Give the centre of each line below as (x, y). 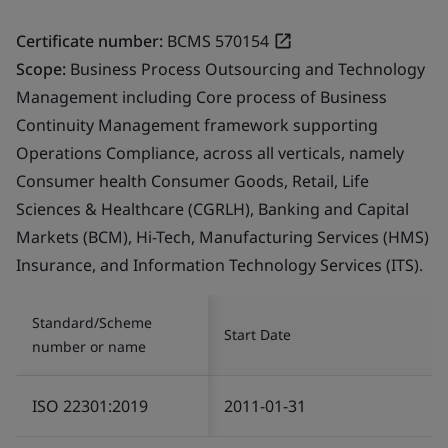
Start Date (257, 334)
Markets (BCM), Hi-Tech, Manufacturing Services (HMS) (222, 236)
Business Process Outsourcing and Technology (247, 68)
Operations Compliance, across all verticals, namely (210, 152)
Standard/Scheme (92, 322)
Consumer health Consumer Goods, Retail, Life (192, 180)
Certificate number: (89, 40)
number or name (89, 346)
